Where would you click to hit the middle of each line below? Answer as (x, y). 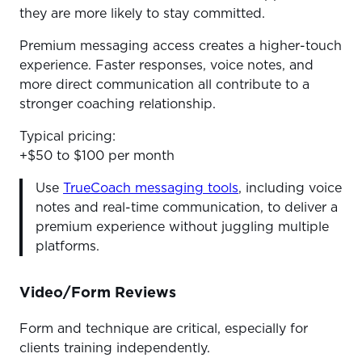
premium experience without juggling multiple (182, 227)
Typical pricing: (69, 137)
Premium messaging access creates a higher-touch (181, 46)
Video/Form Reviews (98, 294)
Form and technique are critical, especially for (164, 329)
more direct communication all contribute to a (164, 85)
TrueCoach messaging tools (151, 189)
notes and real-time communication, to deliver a (187, 208)
